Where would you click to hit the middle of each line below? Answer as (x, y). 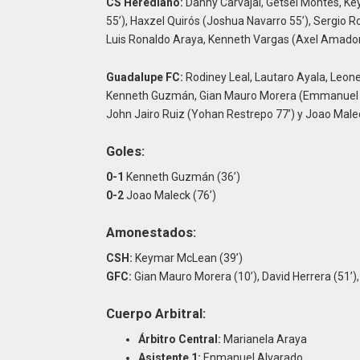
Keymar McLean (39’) (187, 258)
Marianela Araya (264, 339)
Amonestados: (151, 233)
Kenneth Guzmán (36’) (182, 176)
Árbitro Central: (179, 339)
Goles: (125, 152)
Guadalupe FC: (144, 77)
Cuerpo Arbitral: (155, 314)
